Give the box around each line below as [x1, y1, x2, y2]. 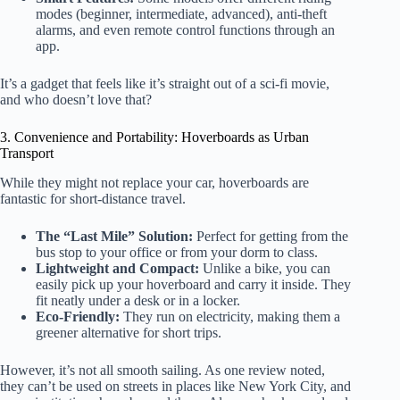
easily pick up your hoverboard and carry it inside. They [36, 276, 351, 292]
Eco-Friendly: [36, 308, 120, 324]
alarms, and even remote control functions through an [36, 21, 335, 37]
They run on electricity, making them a [120, 308, 340, 324]
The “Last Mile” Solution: [36, 228, 193, 244]
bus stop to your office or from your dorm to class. [36, 244, 318, 260]
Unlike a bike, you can [199, 260, 330, 276]
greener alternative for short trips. [36, 324, 221, 340]
